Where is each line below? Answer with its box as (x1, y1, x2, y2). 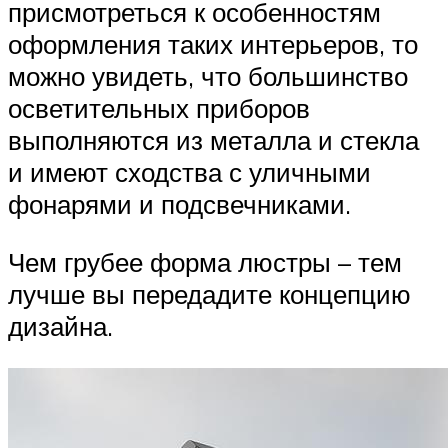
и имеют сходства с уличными (8, 156, 371, 189)
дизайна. (8, 309, 113, 342)
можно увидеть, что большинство (8, 60, 408, 93)
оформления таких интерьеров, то (8, 28, 418, 61)
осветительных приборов (8, 92, 310, 125)
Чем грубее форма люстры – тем (8, 245, 402, 278)
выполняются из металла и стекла (8, 124, 419, 157)
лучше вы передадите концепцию (8, 277, 411, 310)
